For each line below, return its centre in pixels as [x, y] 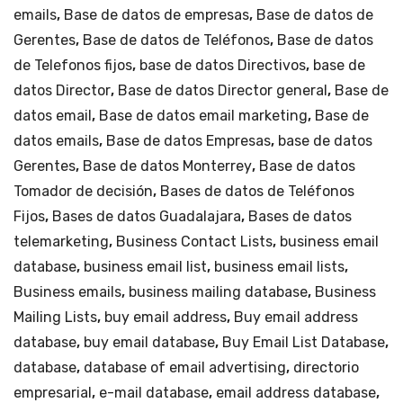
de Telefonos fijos [73, 65]
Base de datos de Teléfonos [176, 40]
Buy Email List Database [304, 342]
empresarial [53, 392]
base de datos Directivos [223, 65]
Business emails [67, 291]
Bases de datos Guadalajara [147, 216]
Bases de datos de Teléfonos [257, 191]
